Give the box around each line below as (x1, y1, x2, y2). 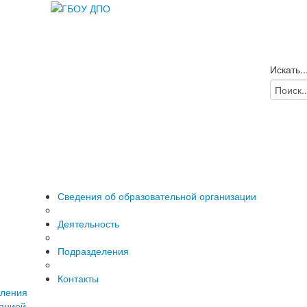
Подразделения (58, 244, 129, 258)
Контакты (58, 271, 99, 285)
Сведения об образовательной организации (58, 189, 256, 203)
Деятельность (58, 217, 119, 230)
